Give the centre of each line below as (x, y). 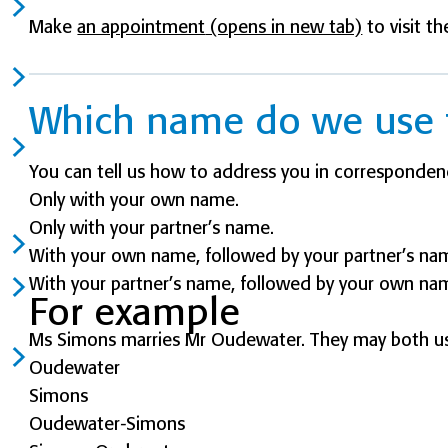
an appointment (141, 27)
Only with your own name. (134, 200)
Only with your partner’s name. (152, 228)
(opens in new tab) (284, 27)
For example (135, 312)
